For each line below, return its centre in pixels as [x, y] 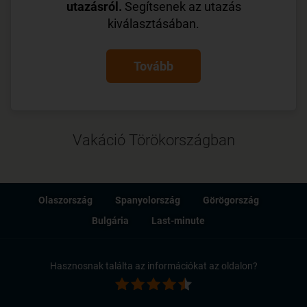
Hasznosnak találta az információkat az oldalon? [153, 266]
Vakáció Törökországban [153, 140]
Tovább [153, 66]
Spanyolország [147, 200]
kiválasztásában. [153, 24]
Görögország [231, 200]
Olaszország [65, 200]
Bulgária [110, 221]
